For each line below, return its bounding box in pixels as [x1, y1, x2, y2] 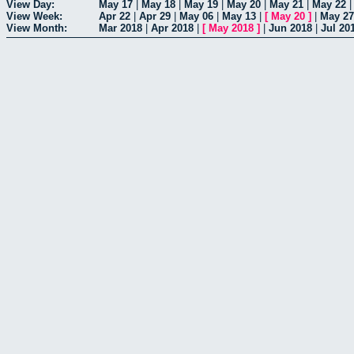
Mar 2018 [99, 21, 142, 34]
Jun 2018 [269, 21, 312, 34]
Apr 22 [99, 9, 130, 22]
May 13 [222, 9, 256, 22]
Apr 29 [139, 9, 171, 22]
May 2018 [209, 21, 254, 34]
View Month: [6, 21, 67, 34]
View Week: [6, 9, 62, 22]
